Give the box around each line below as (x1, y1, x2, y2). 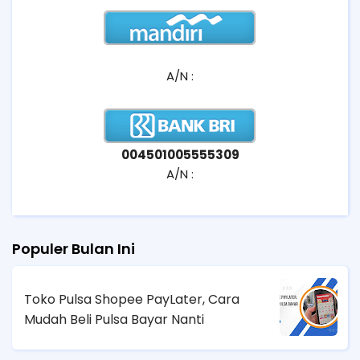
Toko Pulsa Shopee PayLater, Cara (24, 289, 239, 309)
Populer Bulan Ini (12, 239, 135, 260)
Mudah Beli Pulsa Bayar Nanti (24, 309, 204, 329)
